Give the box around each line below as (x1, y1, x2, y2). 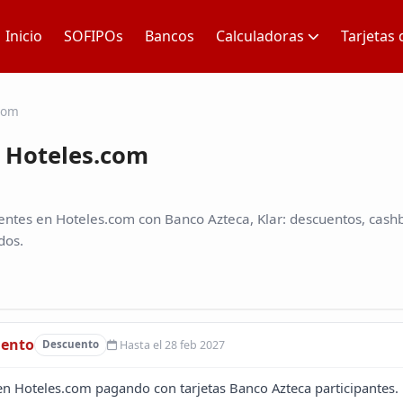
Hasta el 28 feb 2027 (116, 336, 225, 353)
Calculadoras (216, 26, 304, 46)
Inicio (5, 26, 42, 46)
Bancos (145, 26, 194, 46)
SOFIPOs (64, 26, 123, 46)
